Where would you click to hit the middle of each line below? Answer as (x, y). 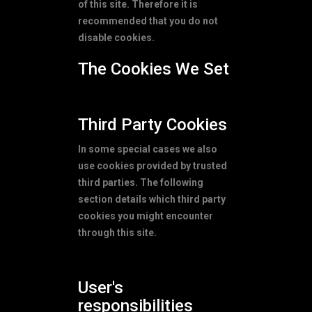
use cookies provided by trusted (153, 165)
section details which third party (152, 199)
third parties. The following (141, 182)
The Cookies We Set (154, 69)
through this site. (117, 232)
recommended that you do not (148, 21)
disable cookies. (116, 37)
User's (101, 287)
